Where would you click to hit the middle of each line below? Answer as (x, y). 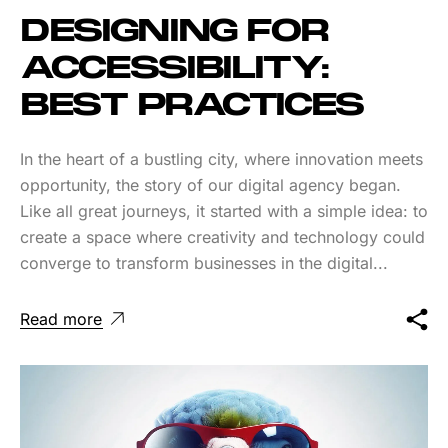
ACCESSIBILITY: (175, 68)
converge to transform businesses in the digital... (204, 262)
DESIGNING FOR (174, 31)
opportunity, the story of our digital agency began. (210, 184)
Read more (61, 318)
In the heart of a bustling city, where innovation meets (221, 158)
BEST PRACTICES (192, 105)
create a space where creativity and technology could (222, 236)
